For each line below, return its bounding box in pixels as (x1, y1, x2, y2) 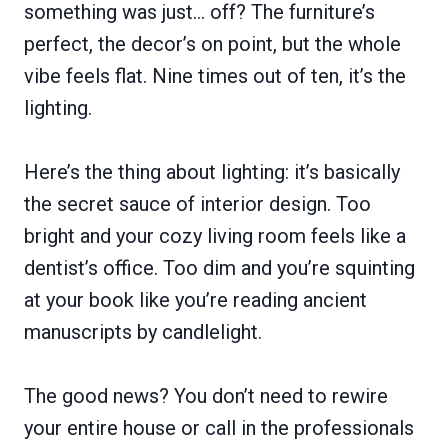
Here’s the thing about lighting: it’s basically (24, 159, 400, 184)
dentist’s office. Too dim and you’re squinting (24, 255, 415, 280)
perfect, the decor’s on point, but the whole (24, 31, 401, 56)
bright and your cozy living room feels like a (24, 223, 406, 248)
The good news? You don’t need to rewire (24, 383, 388, 408)
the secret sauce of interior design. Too (24, 191, 371, 216)
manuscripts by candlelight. (24, 319, 262, 344)
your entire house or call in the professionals (24, 415, 414, 440)
